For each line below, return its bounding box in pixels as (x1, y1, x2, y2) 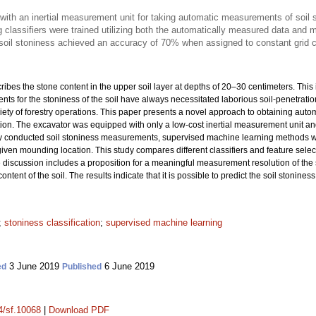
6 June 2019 (102, 261, 154, 272)
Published (62, 262, 102, 272)
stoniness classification (4, 217, 100, 228)
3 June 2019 (6, 261, 62, 272)
